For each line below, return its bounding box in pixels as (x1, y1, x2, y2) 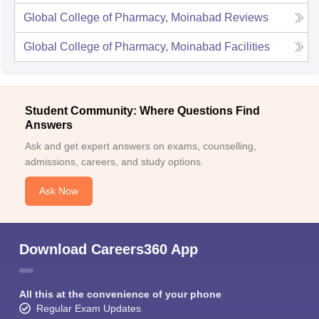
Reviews (224, 11, 268, 23)
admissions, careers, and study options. (25, 155, 204, 167)
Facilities (224, 40, 270, 53)
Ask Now (39, 184, 78, 197)
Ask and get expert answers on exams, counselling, (25, 140, 256, 152)
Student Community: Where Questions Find (25, 104, 260, 117)
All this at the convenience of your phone (19, 288, 221, 300)
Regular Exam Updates (36, 302, 141, 314)
